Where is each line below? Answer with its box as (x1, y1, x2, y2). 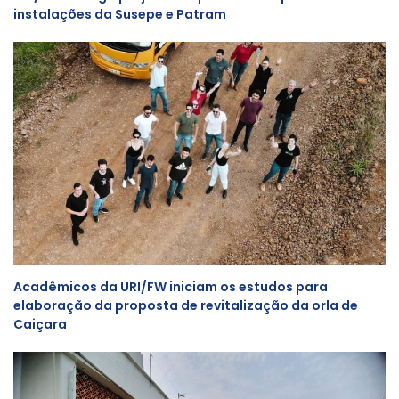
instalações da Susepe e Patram (13, 5, 226, 23)
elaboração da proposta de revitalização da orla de (13, 297, 358, 314)
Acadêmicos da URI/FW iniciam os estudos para (13, 278, 328, 296)
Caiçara (13, 315, 67, 333)
